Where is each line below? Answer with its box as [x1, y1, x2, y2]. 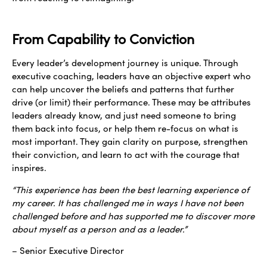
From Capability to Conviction [12, 29, 194, 48]
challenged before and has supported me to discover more [12, 209, 254, 222]
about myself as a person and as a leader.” [12, 222, 190, 235]
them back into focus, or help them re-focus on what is [12, 122, 238, 135]
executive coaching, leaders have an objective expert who [12, 70, 251, 82]
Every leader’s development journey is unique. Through [12, 57, 238, 69]
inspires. [12, 162, 49, 174]
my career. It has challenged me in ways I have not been [12, 196, 244, 209]
